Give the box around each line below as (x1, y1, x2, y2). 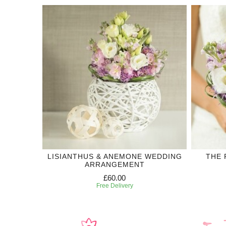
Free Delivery (96, 182, 133, 189)
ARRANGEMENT (84, 160, 145, 168)
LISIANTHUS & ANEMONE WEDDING (47, 152, 182, 160)
